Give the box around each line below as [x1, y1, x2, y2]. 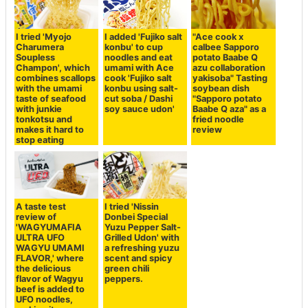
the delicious [16, 263, 71, 274]
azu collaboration [192, 62, 266, 73]
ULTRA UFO [16, 232, 65, 243]
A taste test [16, 201, 67, 212]
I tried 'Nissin [104, 201, 159, 212]
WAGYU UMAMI [16, 242, 85, 253]
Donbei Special [104, 211, 168, 222]
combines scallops [16, 72, 96, 83]
